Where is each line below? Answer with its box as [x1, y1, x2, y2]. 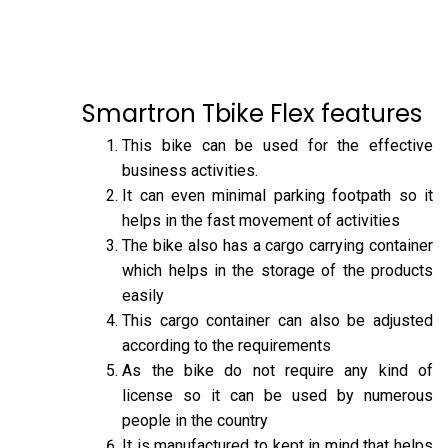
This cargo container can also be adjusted [122, 310, 433, 330]
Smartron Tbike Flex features [82, 96, 423, 130]
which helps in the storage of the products [122, 260, 433, 280]
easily [122, 285, 165, 305]
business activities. [122, 160, 259, 180]
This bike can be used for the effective [122, 135, 433, 155]
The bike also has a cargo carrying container [122, 235, 433, 255]
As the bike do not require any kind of [122, 360, 433, 380]
